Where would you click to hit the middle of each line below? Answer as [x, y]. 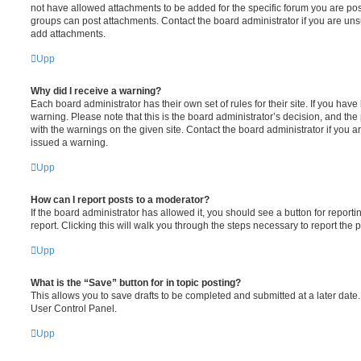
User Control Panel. [74, 308]
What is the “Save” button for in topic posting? [136, 282]
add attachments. [68, 33]
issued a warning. [69, 142]
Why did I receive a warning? [96, 91]
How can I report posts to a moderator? [120, 199]
